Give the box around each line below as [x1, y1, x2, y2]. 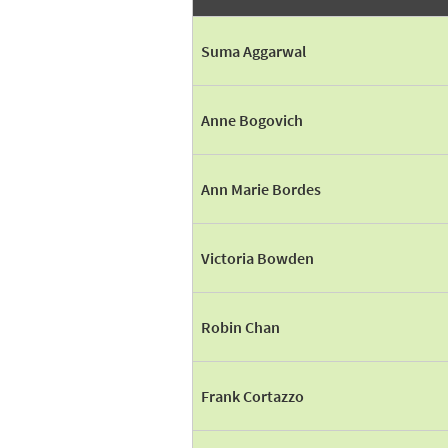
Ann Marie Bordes [201, 179, 321, 199]
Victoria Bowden [201, 248, 314, 268]
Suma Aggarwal [201, 41, 306, 61]
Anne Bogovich [201, 110, 303, 130]
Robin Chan [201, 317, 280, 337]
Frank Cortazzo [201, 386, 304, 406]
